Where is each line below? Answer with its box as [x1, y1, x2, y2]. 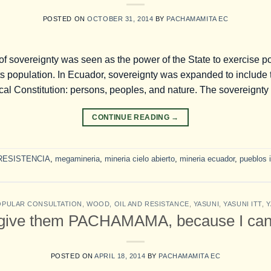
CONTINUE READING [92, 113, 172, 122]
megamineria [55, 154, 100, 163]
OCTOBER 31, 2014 [87, 15, 154, 23]
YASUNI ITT [223, 200, 262, 208]
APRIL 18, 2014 [94, 252, 146, 260]
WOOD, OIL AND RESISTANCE [87, 200, 189, 208]
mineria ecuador [180, 154, 235, 163]
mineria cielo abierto [105, 154, 175, 163]
